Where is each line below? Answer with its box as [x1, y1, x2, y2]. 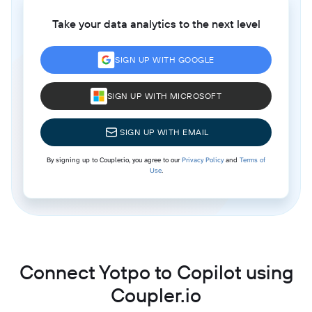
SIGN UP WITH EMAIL [120, 126, 209, 137]
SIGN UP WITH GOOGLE [115, 54, 214, 65]
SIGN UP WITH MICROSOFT [107, 90, 222, 101]
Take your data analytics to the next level [52, 16, 260, 31]
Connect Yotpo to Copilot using [19, 259, 293, 284]
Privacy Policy [182, 155, 224, 164]
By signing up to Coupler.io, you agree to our [47, 155, 182, 164]
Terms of [240, 155, 265, 164]
